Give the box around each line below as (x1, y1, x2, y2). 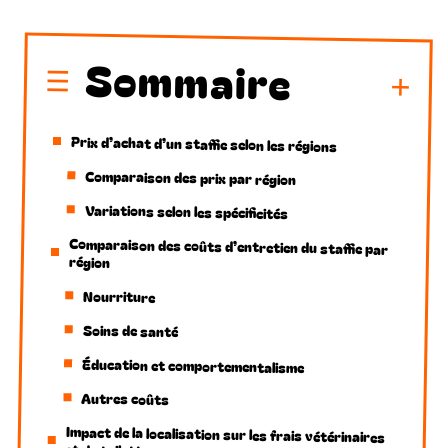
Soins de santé (82, 319, 178, 341)
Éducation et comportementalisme (81, 353, 305, 377)
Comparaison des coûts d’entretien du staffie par (69, 232, 389, 259)
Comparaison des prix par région (85, 165, 297, 189)
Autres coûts (81, 387, 170, 409)
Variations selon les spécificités (84, 199, 288, 223)
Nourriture (83, 285, 156, 307)
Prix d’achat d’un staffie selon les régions (70, 130, 338, 156)
